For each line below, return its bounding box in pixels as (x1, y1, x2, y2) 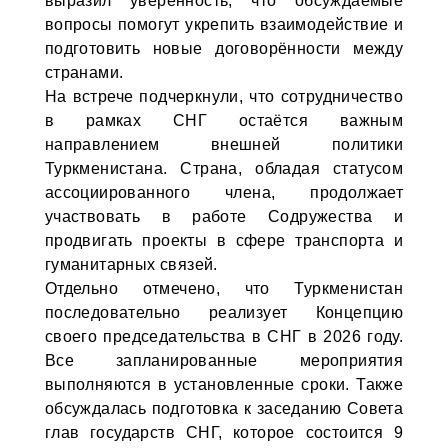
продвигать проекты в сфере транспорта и (44, 232, 404, 249)
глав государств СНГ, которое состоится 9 (44, 424, 404, 441)
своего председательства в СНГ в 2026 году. (44, 328, 404, 345)
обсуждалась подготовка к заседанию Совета (44, 400, 404, 417)
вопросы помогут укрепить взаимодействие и (44, 16, 404, 33)
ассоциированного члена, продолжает (44, 184, 404, 201)
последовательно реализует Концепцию (44, 304, 404, 321)
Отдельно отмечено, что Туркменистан (44, 280, 404, 297)
